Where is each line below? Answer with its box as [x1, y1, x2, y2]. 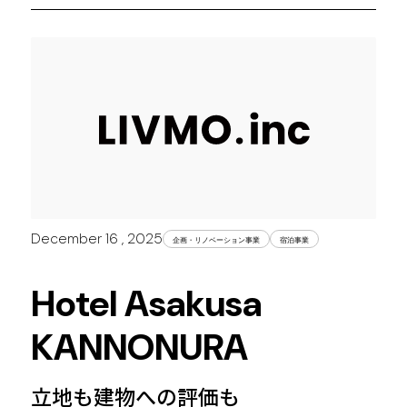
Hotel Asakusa [30, 279, 262, 327]
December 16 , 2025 [30, 228, 163, 248]
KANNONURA [30, 323, 248, 371]
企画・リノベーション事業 [172, 234, 260, 244]
